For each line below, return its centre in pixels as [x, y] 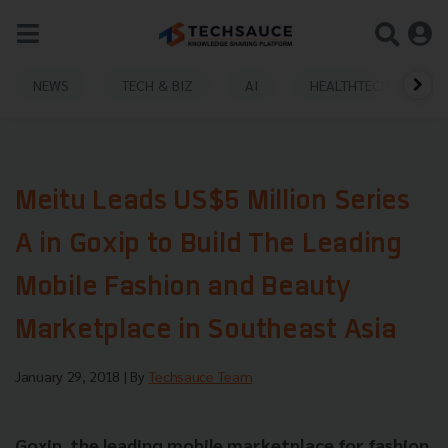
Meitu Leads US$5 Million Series [212, 202]
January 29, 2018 [69, 376]
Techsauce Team [200, 376]
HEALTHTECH [350, 84]
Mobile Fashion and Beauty [183, 288]
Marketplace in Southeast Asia [206, 331]
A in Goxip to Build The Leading [208, 245]
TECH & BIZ [157, 84]
